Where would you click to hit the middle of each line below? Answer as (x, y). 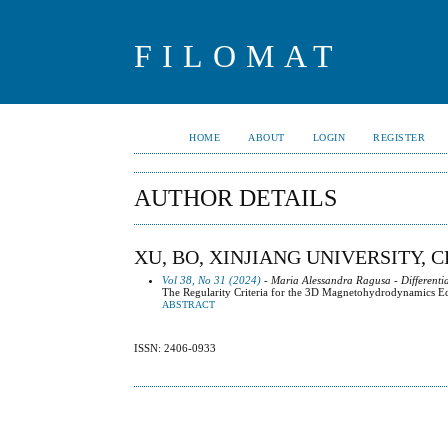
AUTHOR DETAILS (236, 198)
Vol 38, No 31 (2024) (212, 279)
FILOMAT (239, 56)
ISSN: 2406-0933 (175, 348)
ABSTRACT (189, 304)
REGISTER (399, 137)
